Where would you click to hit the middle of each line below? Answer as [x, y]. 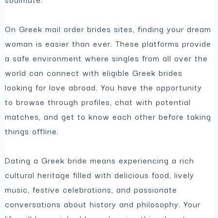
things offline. [32, 131]
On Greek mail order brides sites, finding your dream [108, 29]
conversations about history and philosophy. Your [103, 204]
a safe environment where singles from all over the [107, 58]
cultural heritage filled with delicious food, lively [100, 175]
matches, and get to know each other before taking [108, 117]
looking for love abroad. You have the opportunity [104, 87]
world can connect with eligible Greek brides [94, 73]
